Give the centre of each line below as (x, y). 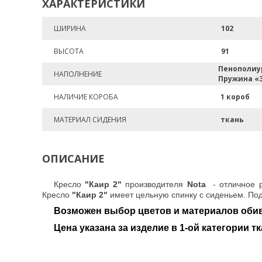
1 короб (235, 97)
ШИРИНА (70, 28)
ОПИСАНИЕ (73, 158)
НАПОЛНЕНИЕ (78, 74)
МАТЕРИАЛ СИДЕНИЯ (90, 120)
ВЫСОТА (69, 51)
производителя (156, 184)
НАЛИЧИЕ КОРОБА (86, 97)
